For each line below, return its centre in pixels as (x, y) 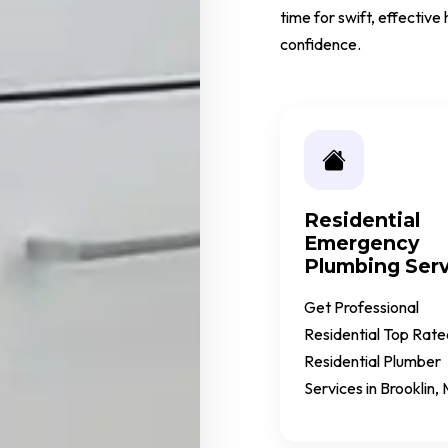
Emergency (361, 243)
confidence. (320, 44)
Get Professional (361, 307)
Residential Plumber (372, 361)
